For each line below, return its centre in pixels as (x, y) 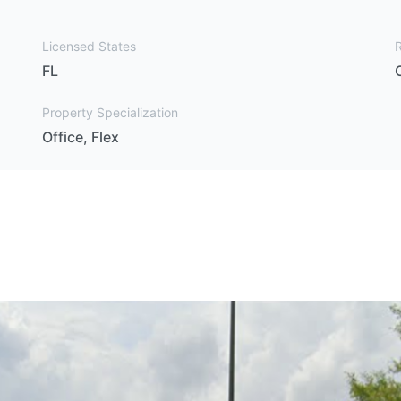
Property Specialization (110, 112)
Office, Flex (80, 137)
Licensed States (89, 46)
